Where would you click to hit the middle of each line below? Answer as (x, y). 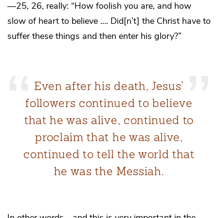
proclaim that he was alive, (109, 137)
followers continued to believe (109, 103)
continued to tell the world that (109, 154)
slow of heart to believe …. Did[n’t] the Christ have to (109, 21)
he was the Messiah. (109, 171)
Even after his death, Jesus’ (109, 86)
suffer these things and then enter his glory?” (94, 36)
